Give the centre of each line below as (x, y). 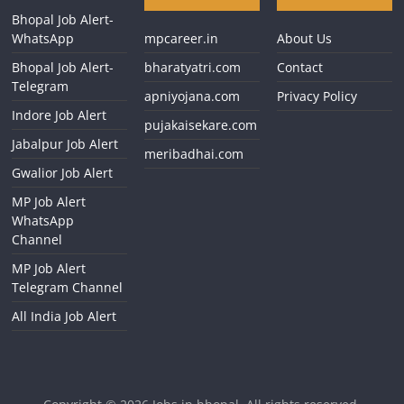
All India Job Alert (64, 316)
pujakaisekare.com (201, 125)
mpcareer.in (182, 38)
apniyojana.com (193, 96)
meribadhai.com (194, 154)
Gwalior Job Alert (63, 173)
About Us (304, 38)
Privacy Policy (317, 96)
